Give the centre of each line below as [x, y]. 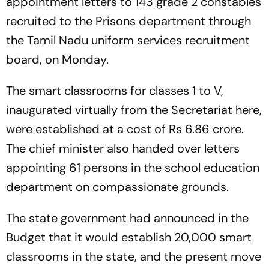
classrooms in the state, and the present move [134, 256]
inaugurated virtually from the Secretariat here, [134, 110]
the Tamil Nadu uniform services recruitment [128, 40]
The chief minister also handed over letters [123, 148]
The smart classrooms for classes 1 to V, [115, 91]
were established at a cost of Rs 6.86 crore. [125, 129]
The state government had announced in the [127, 218]
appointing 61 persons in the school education [133, 168]
